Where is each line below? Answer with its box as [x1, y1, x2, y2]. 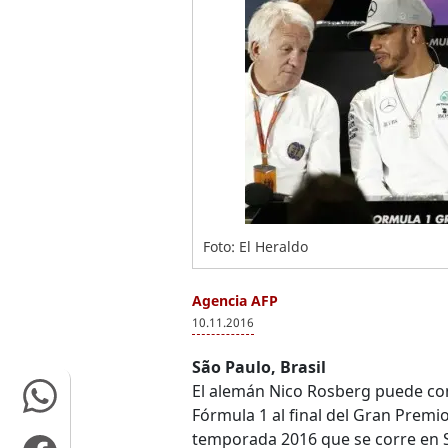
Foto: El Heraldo [203, 237, 308, 256]
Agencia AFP [192, 291, 278, 310]
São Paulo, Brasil [192, 356, 326, 378]
